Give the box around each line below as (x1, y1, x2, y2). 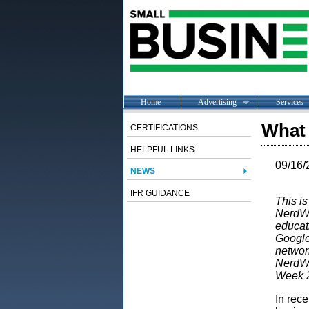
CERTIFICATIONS (130, 123, 198, 132)
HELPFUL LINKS (130, 145, 195, 154)
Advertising (197, 97, 237, 107)
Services (275, 97, 303, 107)
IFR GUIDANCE (130, 188, 190, 198)
